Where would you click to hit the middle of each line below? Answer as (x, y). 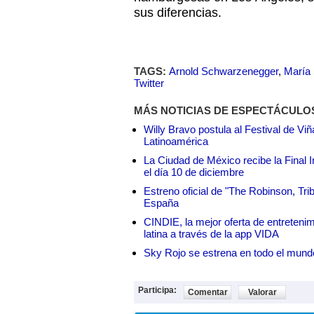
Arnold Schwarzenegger (224, 71)
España (161, 203)
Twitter (149, 83)
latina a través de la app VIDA (211, 234)
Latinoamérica (176, 141)
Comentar (207, 292)
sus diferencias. (178, 13)
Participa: (157, 290)
